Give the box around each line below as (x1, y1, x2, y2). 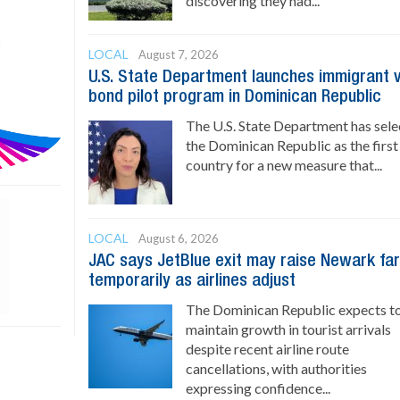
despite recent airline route (186, 340, 350, 357)
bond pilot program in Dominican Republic (88, 89, 382, 105)
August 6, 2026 (138, 231, 220, 246)
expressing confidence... (186, 379, 331, 396)
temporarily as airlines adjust (88, 273, 296, 289)
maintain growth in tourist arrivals (186, 321, 392, 337)
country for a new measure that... (186, 156, 383, 173)
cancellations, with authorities (186, 360, 368, 377)
